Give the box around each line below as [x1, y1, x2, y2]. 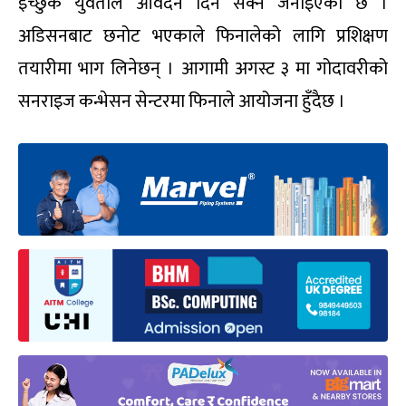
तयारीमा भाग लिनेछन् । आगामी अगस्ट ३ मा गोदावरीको [18, 53, 388, 85]
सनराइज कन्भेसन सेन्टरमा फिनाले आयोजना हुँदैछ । [18, 86, 345, 118]
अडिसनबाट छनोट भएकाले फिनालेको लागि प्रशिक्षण [18, 21, 388, 53]
